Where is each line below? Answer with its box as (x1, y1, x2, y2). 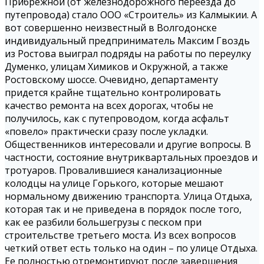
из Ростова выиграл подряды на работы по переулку (5, 47, 251, 61)
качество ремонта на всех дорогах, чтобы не (5, 99, 213, 113)
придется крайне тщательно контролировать (5, 86, 221, 100)
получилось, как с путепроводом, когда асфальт (5, 112, 229, 126)
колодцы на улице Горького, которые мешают (5, 177, 224, 190)
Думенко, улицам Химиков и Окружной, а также (5, 60, 228, 74)
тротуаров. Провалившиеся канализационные (5, 164, 222, 177)
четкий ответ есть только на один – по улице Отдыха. (5, 242, 258, 255)
